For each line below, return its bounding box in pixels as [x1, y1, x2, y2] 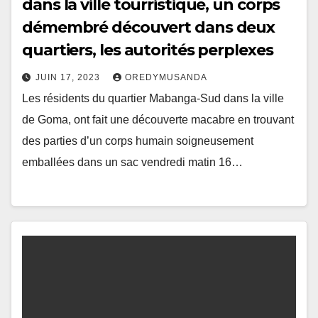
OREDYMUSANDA [125, 72, 207, 82]
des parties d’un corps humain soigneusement [22, 134, 253, 147]
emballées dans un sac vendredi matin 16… [22, 155, 243, 168]
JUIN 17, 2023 [35, 72, 103, 82]
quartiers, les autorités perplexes [22, 40, 273, 60]
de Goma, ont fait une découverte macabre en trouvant [22, 113, 294, 126]
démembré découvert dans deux [22, 17, 275, 37]
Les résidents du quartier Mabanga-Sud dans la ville [22, 92, 284, 104]
